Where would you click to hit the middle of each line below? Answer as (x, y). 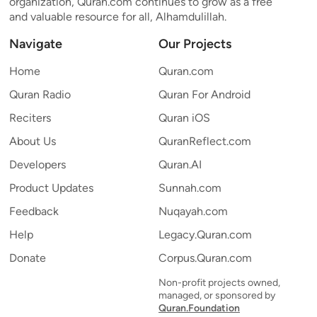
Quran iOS (184, 118)
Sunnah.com (190, 188)
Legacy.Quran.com (205, 235)
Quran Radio (40, 94)
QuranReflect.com (205, 141)
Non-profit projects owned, (219, 283)
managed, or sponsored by (217, 295)
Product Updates (51, 188)
